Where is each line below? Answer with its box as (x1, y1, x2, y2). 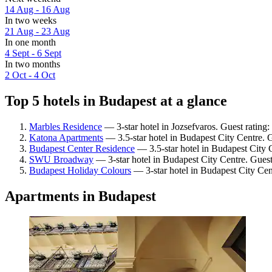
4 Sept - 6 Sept (5, 47, 61, 58)
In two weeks (5, 15, 56, 25)
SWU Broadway (29, 154, 93, 165)
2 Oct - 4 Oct (5, 69, 55, 80)
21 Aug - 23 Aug (5, 25, 70, 36)
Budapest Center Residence (29, 143, 135, 154)
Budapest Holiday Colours (29, 165, 131, 175)
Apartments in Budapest (5, 188, 156, 204)
